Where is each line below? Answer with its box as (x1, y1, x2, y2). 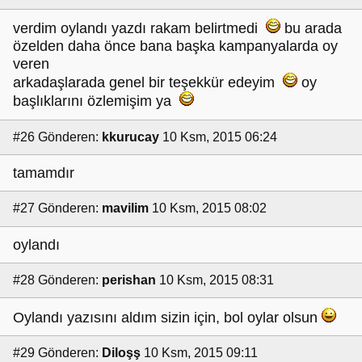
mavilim (102, 201, 149, 216)
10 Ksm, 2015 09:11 (144, 345, 258, 360)
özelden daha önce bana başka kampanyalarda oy (13, 38, 338, 55)
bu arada (280, 20, 342, 37)
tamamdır (13, 165, 74, 182)
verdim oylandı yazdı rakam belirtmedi (13, 20, 266, 37)
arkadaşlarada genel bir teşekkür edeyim (13, 74, 283, 91)
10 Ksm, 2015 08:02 (152, 201, 267, 216)
